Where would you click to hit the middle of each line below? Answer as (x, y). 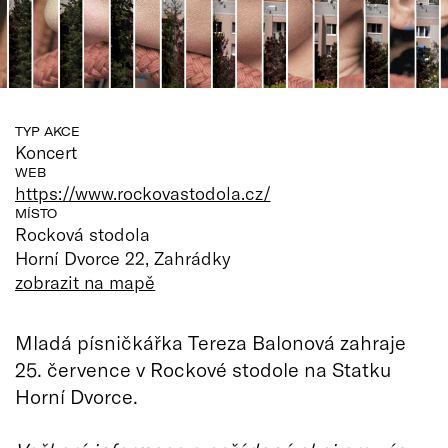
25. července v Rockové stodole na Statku (203, 368)
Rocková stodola (83, 233)
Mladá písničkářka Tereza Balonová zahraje (210, 341)
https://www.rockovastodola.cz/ (143, 192)
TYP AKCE (47, 131)
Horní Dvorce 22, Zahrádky (123, 257)
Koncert (46, 151)
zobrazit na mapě (85, 281)
